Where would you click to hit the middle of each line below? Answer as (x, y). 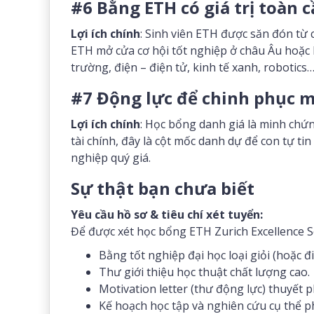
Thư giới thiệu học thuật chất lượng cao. (204, 272)
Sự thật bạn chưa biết (163, 188)
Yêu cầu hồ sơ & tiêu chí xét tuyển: (167, 214)
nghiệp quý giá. (111, 158)
